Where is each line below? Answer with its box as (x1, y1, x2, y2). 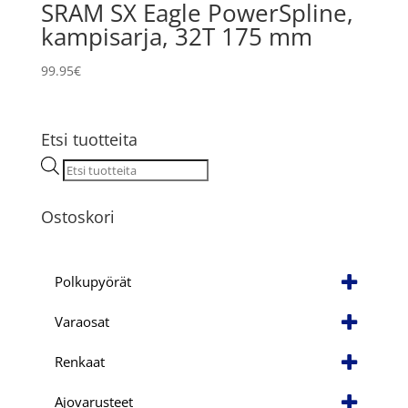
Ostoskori (40, 206, 115, 229)
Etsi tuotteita (40, 128, 138, 151)
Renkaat (54, 352, 105, 371)
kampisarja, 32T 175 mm (40, 20, 312, 53)
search (61, 178, 103, 197)
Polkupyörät (54, 271, 131, 291)
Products (61, 158, 116, 176)
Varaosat (54, 311, 109, 331)
